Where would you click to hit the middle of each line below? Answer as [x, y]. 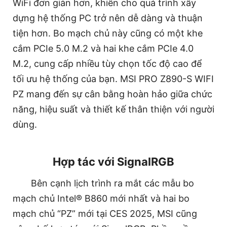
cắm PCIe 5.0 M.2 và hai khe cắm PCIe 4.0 [103, 49]
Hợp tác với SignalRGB [113, 162]
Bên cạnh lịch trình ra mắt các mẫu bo [112, 183]
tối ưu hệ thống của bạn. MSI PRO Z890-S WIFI [113, 79]
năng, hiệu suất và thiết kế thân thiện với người [113, 109]
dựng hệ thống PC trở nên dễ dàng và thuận [108, 18]
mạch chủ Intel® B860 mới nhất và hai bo [101, 199]
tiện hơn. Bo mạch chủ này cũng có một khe [108, 33]
